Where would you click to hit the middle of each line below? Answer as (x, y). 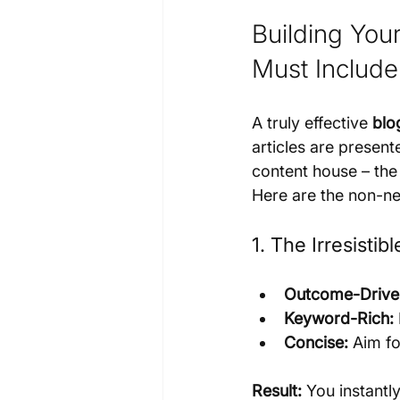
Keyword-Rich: (339, 318)
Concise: (316, 342)
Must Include (325, 68)
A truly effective (312, 122)
